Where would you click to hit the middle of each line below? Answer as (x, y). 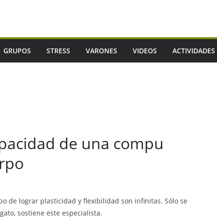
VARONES (101, 51)
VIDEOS (145, 51)
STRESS (58, 51)
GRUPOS (17, 51)
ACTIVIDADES (194, 51)
